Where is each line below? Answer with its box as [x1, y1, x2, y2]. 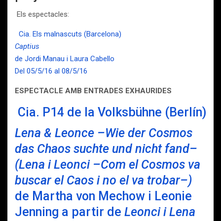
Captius [15, 42, 39, 51]
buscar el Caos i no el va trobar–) [15, 173, 192, 187]
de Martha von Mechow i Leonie [15, 189, 192, 203]
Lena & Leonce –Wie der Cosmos [15, 126, 192, 140]
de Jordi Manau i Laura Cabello [15, 54, 114, 63]
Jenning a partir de [15, 205, 124, 219]
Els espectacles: [15, 10, 69, 19]
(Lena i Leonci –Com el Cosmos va [15, 157, 200, 172]
